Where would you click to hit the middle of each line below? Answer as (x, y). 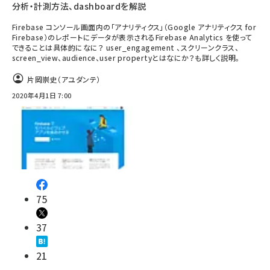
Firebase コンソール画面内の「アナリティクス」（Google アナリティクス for (134, 27)
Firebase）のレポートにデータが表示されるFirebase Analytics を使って (132, 37)
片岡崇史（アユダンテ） (64, 80)
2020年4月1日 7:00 (42, 96)
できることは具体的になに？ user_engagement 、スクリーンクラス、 (126, 48)
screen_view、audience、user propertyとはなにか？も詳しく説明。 (126, 58)
